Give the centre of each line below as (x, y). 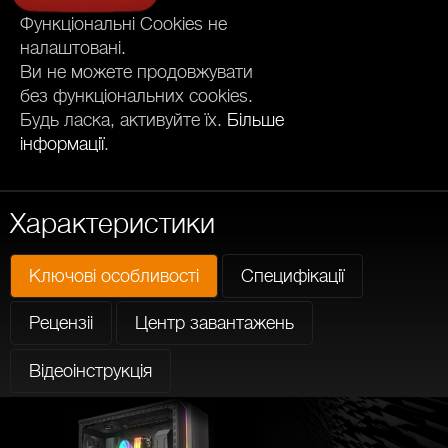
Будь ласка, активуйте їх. (123, 120)
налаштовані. (73, 48)
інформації (62, 144)
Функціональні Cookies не (123, 24)
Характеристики (112, 222)
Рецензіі (61, 323)
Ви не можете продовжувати (136, 72)
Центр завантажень (214, 323)
